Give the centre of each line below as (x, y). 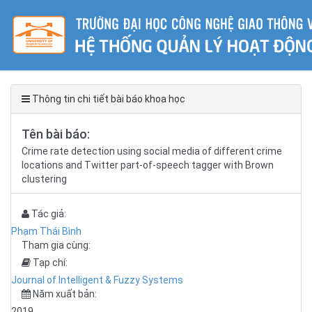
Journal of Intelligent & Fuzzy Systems (97, 280)
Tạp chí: (49, 263)
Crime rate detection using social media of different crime (152, 151)
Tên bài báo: (56, 134)
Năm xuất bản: (64, 294)
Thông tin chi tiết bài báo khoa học (108, 99)
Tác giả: (48, 214)
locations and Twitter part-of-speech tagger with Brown (148, 165)
